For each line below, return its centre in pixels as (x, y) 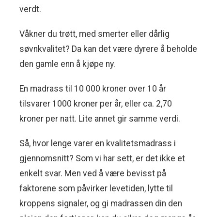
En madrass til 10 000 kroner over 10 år (93, 89)
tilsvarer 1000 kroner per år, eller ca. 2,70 (96, 104)
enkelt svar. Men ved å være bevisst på (93, 174)
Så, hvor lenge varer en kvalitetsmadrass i (98, 144)
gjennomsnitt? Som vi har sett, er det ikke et (102, 159)
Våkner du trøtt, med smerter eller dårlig (94, 34)
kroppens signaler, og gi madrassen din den (101, 204)
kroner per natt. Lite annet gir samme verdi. (100, 119)
